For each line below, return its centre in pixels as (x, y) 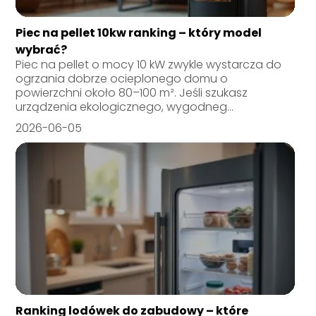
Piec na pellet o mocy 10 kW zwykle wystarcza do (149, 64)
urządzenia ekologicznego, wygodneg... (125, 107)
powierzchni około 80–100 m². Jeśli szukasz (132, 92)
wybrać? (42, 49)
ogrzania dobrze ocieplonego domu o (122, 78)
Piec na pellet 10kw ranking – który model (139, 32)
